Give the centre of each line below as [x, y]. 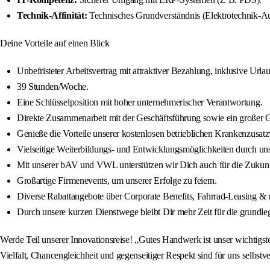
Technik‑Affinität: [52, 16]
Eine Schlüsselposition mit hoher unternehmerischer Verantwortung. [140, 102]
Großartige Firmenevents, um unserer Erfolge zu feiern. [117, 181]
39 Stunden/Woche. [53, 87]
